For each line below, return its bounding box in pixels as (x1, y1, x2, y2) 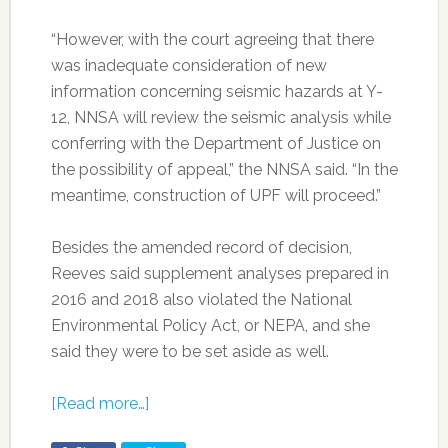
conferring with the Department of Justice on (50, 133, 381, 153)
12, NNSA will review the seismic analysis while (50, 107, 391, 127)
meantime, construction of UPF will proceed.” (50, 185, 381, 205)
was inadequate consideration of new (50, 55, 327, 75)
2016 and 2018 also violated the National (50, 289, 352, 309)
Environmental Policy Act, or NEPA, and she (50, 315, 370, 335)
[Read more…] (50, 393, 149, 413)
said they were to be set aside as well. (50, 341, 329, 361)
